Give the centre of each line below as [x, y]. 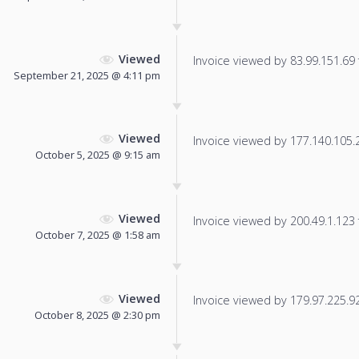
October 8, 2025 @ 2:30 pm [97, 315]
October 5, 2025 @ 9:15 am [98, 155]
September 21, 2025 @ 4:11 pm [87, 75]
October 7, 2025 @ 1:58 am [98, 235]
